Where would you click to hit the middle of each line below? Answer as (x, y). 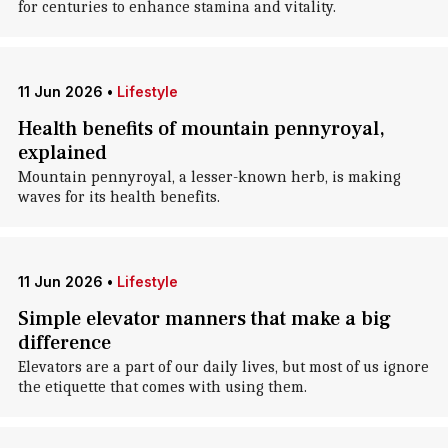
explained (62, 153)
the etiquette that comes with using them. (162, 387)
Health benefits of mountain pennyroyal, (201, 129)
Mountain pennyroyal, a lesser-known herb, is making (209, 177)
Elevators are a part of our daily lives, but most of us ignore (223, 367)
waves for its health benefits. (118, 197)
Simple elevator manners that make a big (204, 319)
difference (64, 343)
